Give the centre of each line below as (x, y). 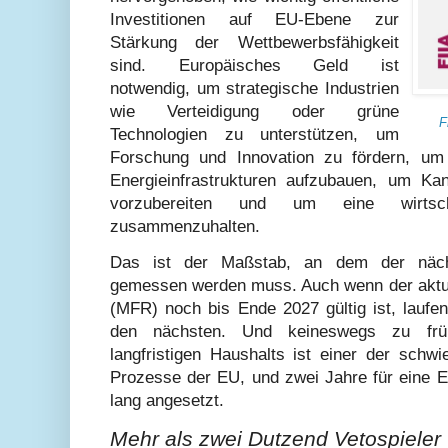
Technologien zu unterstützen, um (254, 134)
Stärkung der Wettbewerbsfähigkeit (254, 42)
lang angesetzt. (167, 401)
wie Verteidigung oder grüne (254, 111)
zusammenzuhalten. (185, 226)
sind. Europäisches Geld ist (254, 65)
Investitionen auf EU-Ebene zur (254, 19)
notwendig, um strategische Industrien (254, 88)
